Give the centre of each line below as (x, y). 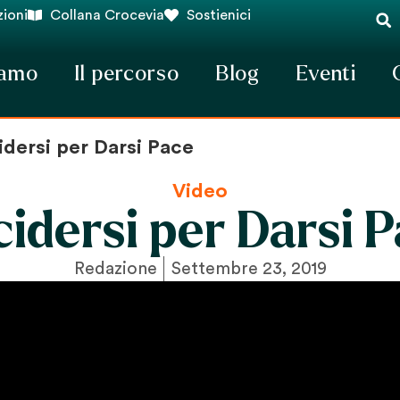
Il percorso (126, 73)
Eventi (326, 73)
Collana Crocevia (107, 15)
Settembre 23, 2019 (249, 268)
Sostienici (219, 15)
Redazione (115, 268)
